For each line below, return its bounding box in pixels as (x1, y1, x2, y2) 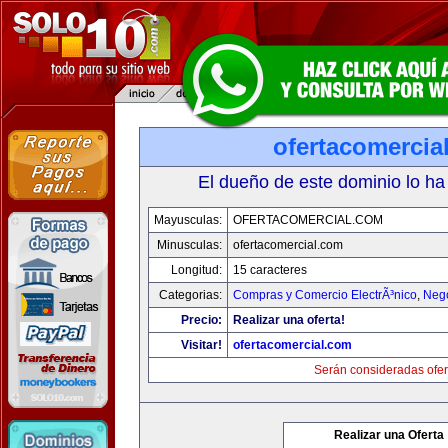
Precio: (180, 313, 222, 327)
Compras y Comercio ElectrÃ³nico (232, 288, 417, 302)
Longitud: (170, 263, 222, 277)
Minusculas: (156, 238, 222, 252)
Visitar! (180, 338, 222, 352)
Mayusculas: (153, 213, 222, 227)
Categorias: (158, 288, 222, 302)
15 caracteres (232, 263, 307, 277)
